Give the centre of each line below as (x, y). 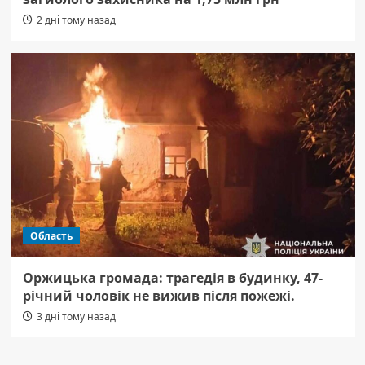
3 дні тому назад (76, 317)
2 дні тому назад (76, 20)
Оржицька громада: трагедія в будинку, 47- (172, 278)
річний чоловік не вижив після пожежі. (158, 296)
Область (51, 236)
